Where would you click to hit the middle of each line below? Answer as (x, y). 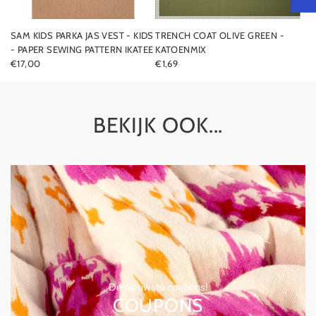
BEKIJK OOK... (158, 125)
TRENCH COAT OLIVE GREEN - (220, 35)
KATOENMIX (181, 49)
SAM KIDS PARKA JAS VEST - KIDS (69, 35)
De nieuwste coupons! (158, 287)
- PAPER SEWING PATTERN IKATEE (82, 49)
